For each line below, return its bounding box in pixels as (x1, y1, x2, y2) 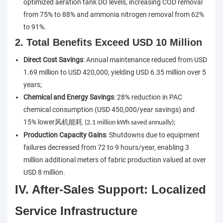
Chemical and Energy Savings (23, 93, 114, 102)
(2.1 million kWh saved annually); (84, 119, 176, 127)
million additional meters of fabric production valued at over (23, 156, 206, 164)
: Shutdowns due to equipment (106, 131, 200, 139)
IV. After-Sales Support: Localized (15, 183, 206, 197)
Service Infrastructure (15, 204, 137, 218)
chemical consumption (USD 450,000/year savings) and (23, 106, 195, 114)
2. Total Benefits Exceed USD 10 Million (15, 37, 202, 48)
